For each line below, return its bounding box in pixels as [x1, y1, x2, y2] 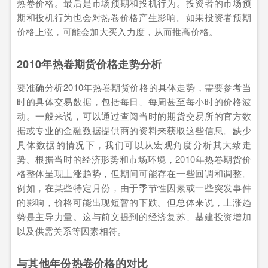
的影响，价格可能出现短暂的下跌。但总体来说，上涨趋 [17, 195, 251, 208]
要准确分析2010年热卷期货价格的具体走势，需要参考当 [17, 80, 251, 93]
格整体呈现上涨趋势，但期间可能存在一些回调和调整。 [17, 166, 251, 179]
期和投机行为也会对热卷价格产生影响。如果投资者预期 [17, 10, 251, 23]
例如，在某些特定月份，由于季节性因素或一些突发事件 [17, 181, 251, 194]
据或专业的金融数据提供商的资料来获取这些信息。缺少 [17, 123, 251, 136]
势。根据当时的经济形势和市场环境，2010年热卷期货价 [17, 152, 251, 165]
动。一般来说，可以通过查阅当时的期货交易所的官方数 [17, 109, 251, 122]
